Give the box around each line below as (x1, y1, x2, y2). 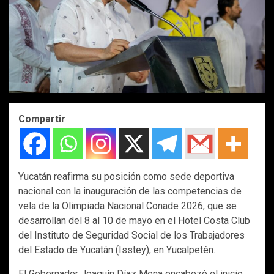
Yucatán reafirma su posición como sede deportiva (18, 171, 234, 183)
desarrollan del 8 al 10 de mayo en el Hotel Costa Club (18, 215, 250, 227)
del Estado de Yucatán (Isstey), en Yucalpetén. (18, 244, 215, 256)
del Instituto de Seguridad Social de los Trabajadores (18, 229, 245, 242)
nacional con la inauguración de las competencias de (18, 185, 242, 198)
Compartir (18, 113, 65, 125)
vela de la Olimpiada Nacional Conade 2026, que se (18, 200, 237, 212)
